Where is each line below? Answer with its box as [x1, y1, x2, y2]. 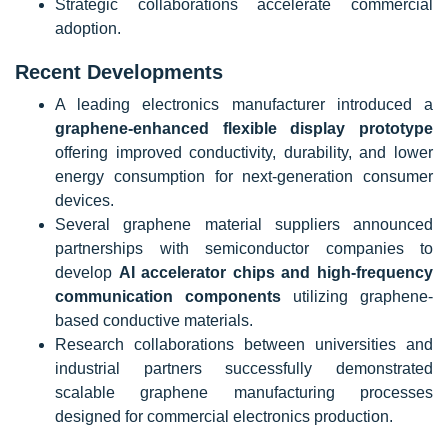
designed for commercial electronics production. [55, 408, 393, 425]
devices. [55, 192, 114, 209]
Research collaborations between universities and [55, 336, 433, 353]
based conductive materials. [55, 312, 253, 329]
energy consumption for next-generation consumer [55, 168, 433, 185]
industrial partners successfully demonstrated [55, 360, 433, 377]
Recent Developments [15, 61, 223, 83]
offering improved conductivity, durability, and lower [55, 144, 433, 161]
